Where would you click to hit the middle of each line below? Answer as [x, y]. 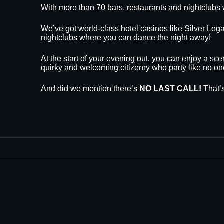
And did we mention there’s [90, 88]
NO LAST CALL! [170, 88]
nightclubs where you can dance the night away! [126, 37]
